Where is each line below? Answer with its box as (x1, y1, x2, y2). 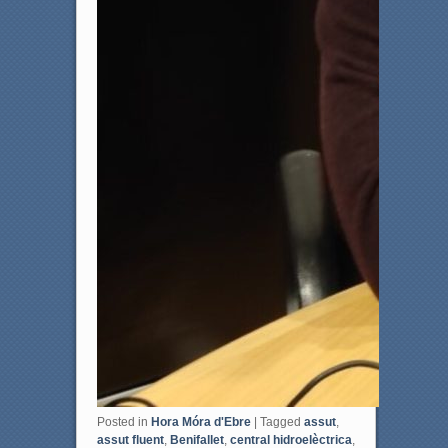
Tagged (259, 414, 301, 429)
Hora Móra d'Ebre (150, 414, 251, 429)
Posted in (96, 414, 148, 429)
